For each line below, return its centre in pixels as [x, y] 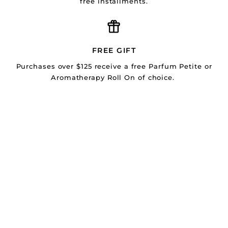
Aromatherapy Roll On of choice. [114, 77]
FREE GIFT [114, 50]
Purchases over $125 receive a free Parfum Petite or [114, 66]
